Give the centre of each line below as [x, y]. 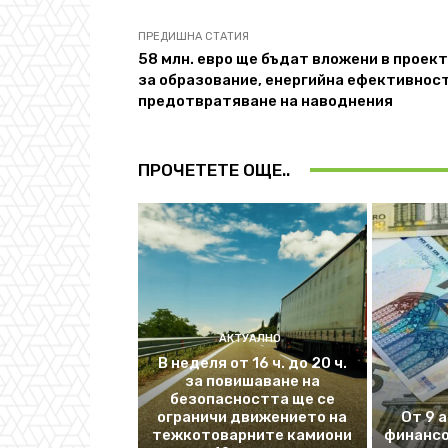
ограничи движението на [252, 417]
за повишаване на [252, 381]
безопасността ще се [252, 399]
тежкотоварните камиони [252, 435]
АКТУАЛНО [249, 339]
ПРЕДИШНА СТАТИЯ [193, 36]
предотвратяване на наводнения [265, 100]
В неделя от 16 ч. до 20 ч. [252, 363]
